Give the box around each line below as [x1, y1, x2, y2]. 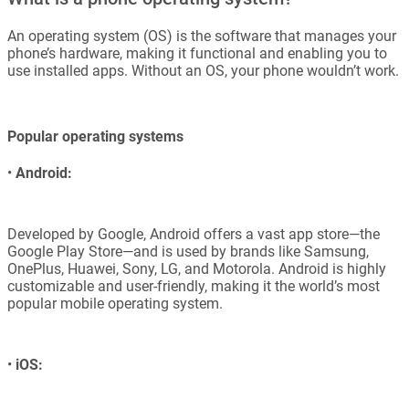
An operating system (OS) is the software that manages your [7, 26, 396, 45]
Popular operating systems [7, 128, 184, 146]
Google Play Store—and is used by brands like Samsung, [7, 243, 369, 261]
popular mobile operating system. [7, 295, 223, 313]
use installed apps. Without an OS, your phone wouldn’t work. [7, 61, 399, 79]
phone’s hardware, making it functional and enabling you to [7, 44, 387, 62]
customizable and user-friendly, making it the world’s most [7, 278, 380, 296]
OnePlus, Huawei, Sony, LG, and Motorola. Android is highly [7, 260, 386, 278]
